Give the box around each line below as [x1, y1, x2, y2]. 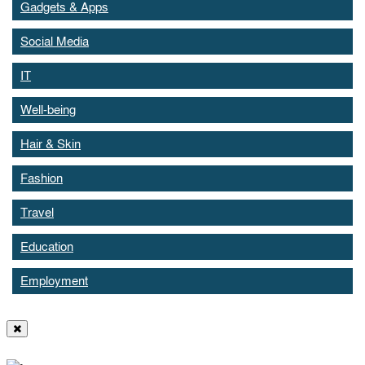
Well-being [20, 102, 76, 118]
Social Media [20, 33, 89, 50]
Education [20, 239, 73, 255]
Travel [20, 204, 54, 221]
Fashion [20, 170, 63, 187]
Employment [20, 273, 88, 289]
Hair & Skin [20, 136, 81, 152]
